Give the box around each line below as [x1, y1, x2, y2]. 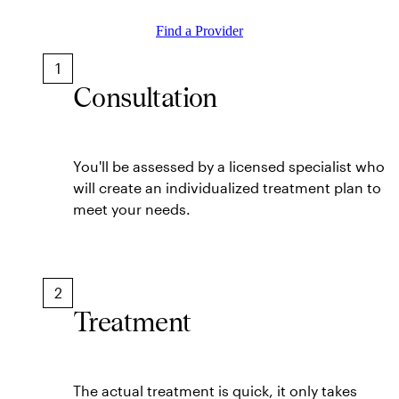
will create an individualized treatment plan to [73, 179, 381, 197]
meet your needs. [73, 200, 191, 218]
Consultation [73, 81, 217, 114]
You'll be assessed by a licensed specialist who [73, 158, 385, 175]
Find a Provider [156, 23, 243, 39]
